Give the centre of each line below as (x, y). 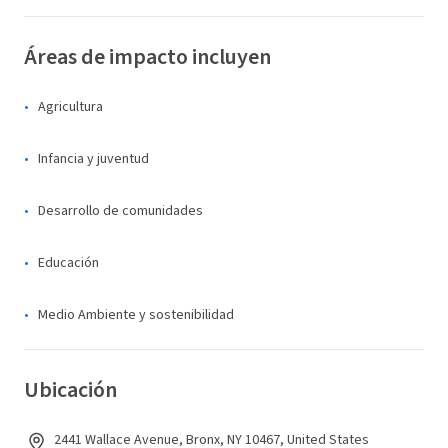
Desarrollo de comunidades (120, 211)
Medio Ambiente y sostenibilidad (136, 315)
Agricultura (70, 107)
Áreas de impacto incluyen (147, 57)
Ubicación (70, 390)
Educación (68, 263)
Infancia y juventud (93, 159)
